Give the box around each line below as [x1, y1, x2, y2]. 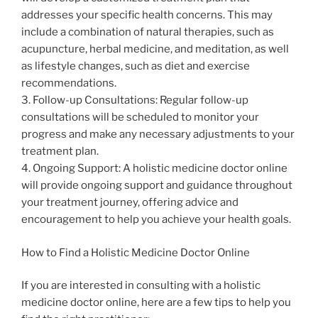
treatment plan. [21, 145, 99, 158]
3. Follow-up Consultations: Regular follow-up [21, 94, 248, 107]
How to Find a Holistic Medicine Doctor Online [21, 246, 250, 259]
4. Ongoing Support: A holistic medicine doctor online [21, 162, 287, 175]
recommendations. [21, 77, 116, 90]
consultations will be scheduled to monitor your [21, 111, 259, 124]
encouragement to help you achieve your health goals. [21, 213, 291, 226]
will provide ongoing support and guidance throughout [21, 179, 292, 192]
